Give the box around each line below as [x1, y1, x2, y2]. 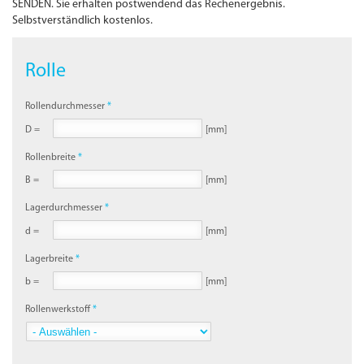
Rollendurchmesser [25, 102, 106, 112]
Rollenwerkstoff [25, 305, 91, 315]
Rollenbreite [25, 152, 76, 162]
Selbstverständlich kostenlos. [12, 15, 154, 28]
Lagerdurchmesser [25, 203, 103, 214]
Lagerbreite [25, 253, 74, 264]
